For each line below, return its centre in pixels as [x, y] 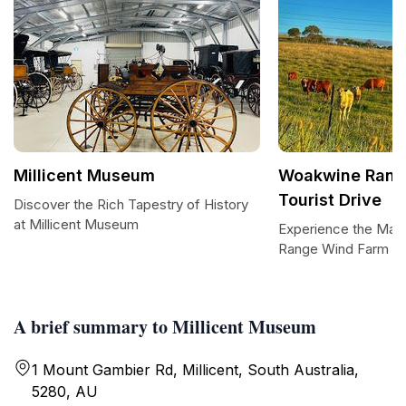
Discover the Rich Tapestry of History [131, 204]
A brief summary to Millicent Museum [165, 327]
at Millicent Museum [76, 224]
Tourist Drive [330, 200]
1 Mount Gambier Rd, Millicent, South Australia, [195, 370]
